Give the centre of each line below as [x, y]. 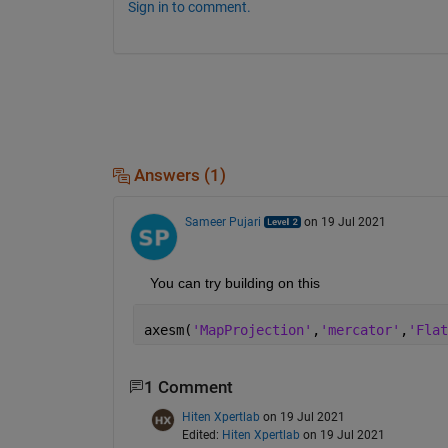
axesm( [167, 329]
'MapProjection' [251, 329]
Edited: [201, 435]
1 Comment [188, 387]
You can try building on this [226, 282]
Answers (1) [177, 175]
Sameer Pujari [222, 221]
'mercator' [359, 329]
